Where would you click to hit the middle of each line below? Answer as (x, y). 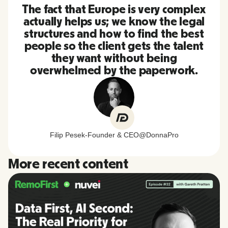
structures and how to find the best (114, 34)
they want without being (114, 58)
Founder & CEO (113, 135)
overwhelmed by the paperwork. (114, 70)
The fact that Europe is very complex (114, 9)
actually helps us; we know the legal (114, 22)
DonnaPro (162, 135)
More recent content (68, 164)
